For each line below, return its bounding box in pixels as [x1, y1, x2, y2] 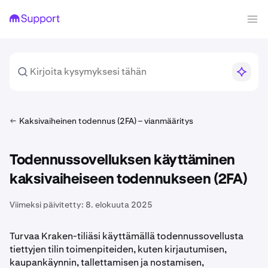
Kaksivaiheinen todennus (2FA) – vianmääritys [19, 115, 193, 126]
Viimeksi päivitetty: [10, 199, 84, 210]
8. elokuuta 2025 [86, 199, 153, 210]
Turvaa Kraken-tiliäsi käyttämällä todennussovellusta [10, 230, 243, 242]
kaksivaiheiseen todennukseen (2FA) [10, 172, 247, 187]
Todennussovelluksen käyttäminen [10, 153, 235, 167]
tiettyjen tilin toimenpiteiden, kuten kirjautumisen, [10, 243, 227, 255]
